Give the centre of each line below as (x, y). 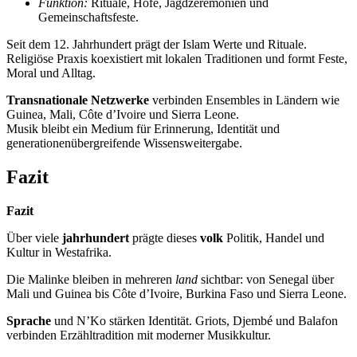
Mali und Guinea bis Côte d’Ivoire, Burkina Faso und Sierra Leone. (177, 293)
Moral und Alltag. (51, 73)
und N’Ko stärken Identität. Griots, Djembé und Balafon (194, 320)
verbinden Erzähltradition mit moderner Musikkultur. (139, 335)
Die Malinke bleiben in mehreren (91, 279)
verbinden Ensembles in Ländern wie (244, 100)
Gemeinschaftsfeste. (88, 18)
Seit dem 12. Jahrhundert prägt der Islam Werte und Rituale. (157, 45)
